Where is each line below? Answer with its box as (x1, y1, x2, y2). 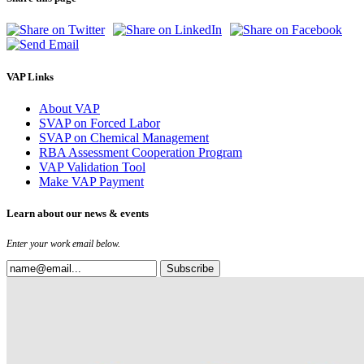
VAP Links (6, 70, 54, 83)
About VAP (39, 101, 100, 115)
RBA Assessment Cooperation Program (39, 145, 242, 159)
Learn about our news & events (6, 206, 149, 219)
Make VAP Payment (39, 174, 144, 188)
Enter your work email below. (6, 238, 120, 250)
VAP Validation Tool (39, 159, 145, 174)
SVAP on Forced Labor (39, 115, 160, 130)
